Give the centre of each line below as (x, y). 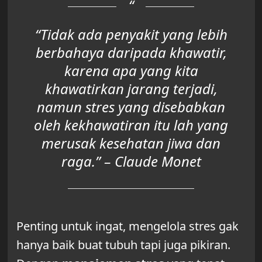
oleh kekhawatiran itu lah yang (131, 125)
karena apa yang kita (131, 71)
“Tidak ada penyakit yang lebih (131, 35)
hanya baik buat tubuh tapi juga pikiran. (123, 245)
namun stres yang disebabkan (131, 107)
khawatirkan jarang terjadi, (131, 89)
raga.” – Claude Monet (131, 161)
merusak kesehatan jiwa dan (131, 143)
